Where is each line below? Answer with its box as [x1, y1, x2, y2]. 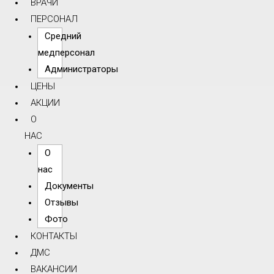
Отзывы [44, 196, 78, 208]
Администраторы [44, 63, 118, 75]
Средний [44, 30, 81, 42]
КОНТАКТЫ [31, 230, 77, 242]
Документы [44, 180, 94, 191]
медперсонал [37, 46, 95, 58]
